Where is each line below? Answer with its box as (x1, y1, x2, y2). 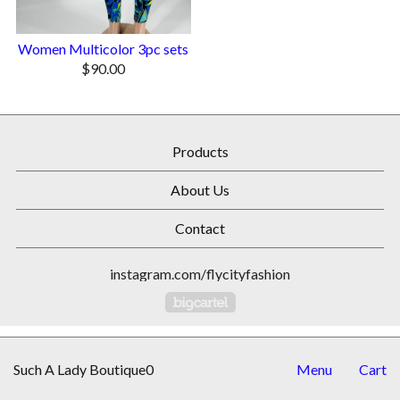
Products (171, 143, 229, 161)
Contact (175, 220, 225, 237)
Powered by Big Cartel (235, 290, 375, 308)
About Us (171, 181, 229, 199)
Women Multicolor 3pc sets (18, 40, 189, 58)
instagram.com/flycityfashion (110, 265, 290, 283)
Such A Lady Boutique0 (13, 361, 154, 378)
